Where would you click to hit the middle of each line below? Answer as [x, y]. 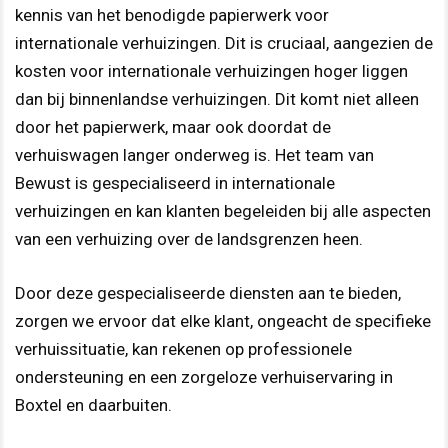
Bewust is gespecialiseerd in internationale [175, 183]
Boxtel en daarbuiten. [93, 404]
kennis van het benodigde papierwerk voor [172, 15]
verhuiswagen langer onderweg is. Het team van [194, 155]
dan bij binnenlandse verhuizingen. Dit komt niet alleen [217, 99]
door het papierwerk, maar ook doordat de [173, 127]
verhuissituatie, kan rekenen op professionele [183, 348]
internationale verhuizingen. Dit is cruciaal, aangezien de [224, 43]
